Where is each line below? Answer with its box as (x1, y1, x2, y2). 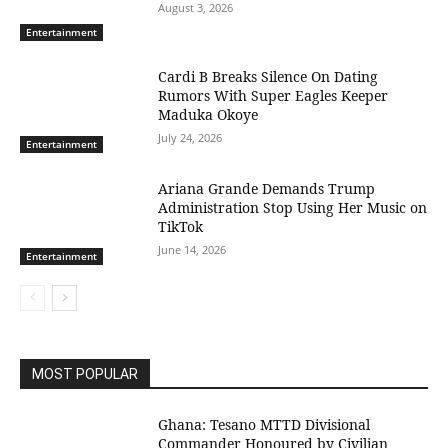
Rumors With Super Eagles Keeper (158, 86, 389, 106)
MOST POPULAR (32, 365, 138, 382)
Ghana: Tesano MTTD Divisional (158, 414, 371, 434)
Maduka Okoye (158, 105, 259, 125)
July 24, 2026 (158, 130, 223, 146)
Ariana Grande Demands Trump (158, 178, 376, 198)
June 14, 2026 (158, 241, 227, 257)
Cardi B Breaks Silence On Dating (158, 67, 379, 87)
